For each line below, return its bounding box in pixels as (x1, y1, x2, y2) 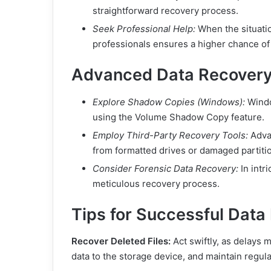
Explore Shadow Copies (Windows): (93, 96, 245, 108)
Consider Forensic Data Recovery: (93, 162, 238, 174)
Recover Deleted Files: (71, 235, 173, 247)
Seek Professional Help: (93, 23, 195, 34)
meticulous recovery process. (93, 177, 220, 189)
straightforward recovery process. (93, 5, 238, 16)
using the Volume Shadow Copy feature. (93, 111, 264, 123)
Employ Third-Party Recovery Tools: (93, 129, 248, 141)
